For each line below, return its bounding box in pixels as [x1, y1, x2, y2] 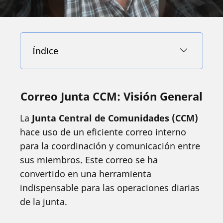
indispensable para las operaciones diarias [20, 182, 200, 194]
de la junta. [20, 196, 67, 208]
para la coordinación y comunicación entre [20, 140, 200, 152]
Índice [32, 45, 58, 57]
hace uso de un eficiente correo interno [20, 126, 186, 138]
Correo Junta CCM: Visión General [20, 89, 203, 104]
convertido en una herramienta [20, 168, 151, 180]
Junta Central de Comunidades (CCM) [32, 112, 198, 124]
